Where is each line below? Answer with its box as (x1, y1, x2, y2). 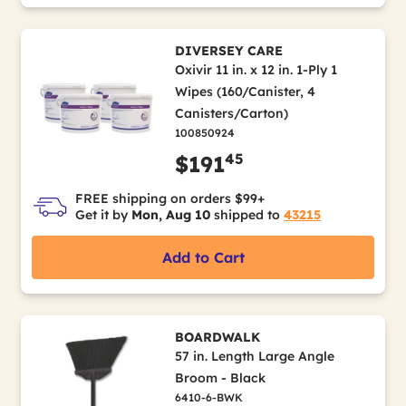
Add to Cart (161, 248, 245, 266)
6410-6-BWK (174, 391, 243, 404)
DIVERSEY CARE (174, 43, 283, 59)
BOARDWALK (174, 329, 260, 345)
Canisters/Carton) (174, 105, 288, 121)
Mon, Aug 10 (131, 207, 210, 223)
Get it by (75, 207, 131, 223)
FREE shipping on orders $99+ (75, 190, 265, 207)
